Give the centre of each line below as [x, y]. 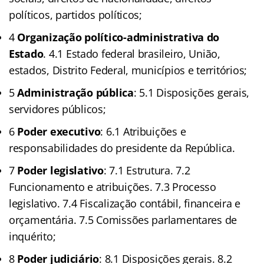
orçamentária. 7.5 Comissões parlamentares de [123, 220]
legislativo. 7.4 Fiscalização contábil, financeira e [125, 203]
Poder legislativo [60, 170]
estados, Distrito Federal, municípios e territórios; [128, 70]
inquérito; [32, 236]
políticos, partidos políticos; [75, 14]
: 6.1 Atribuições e [143, 131]
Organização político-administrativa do [118, 37]
